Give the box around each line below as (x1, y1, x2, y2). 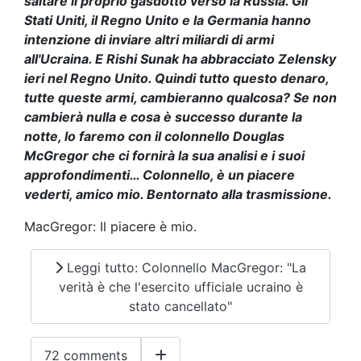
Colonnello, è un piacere (143, 167, 295, 184)
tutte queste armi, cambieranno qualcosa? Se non (24, 89, 337, 106)
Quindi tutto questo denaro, (155, 70, 329, 87)
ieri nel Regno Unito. (24, 70, 155, 87)
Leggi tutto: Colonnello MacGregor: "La (63, 259, 306, 276)
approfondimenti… (24, 167, 143, 184)
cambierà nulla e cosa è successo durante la (24, 109, 302, 126)
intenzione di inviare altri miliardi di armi (24, 31, 274, 48)
